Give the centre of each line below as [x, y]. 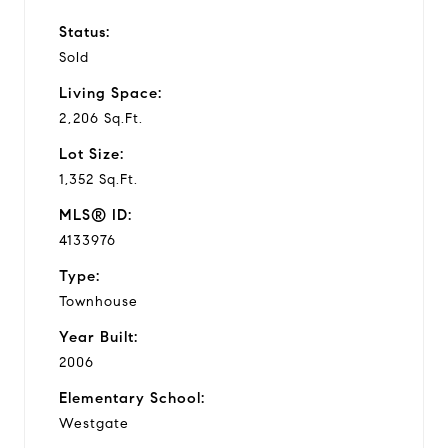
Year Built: [98, 336]
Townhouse [98, 301]
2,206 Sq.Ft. [101, 118]
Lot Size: [91, 153]
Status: [84, 31]
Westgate [94, 423]
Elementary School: [132, 397]
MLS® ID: [95, 214]
